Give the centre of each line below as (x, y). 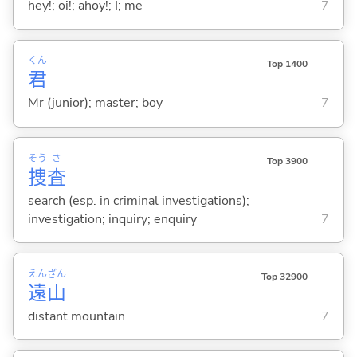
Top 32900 (284, 276)
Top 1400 (287, 63)
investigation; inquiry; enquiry (112, 219)
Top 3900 (287, 161)
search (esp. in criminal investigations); (138, 200)
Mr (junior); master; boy (95, 103)
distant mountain (76, 316)
